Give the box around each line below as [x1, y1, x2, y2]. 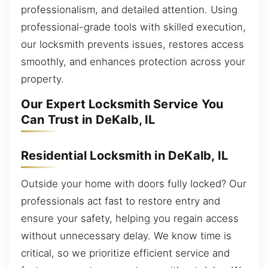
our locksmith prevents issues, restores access [21, 38, 244, 50]
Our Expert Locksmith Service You [21, 97, 224, 112]
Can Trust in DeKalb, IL [21, 112, 156, 127]
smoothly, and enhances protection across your [21, 55, 245, 68]
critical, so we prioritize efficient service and [21, 247, 230, 260]
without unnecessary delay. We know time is [21, 230, 232, 242]
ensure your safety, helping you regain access [21, 212, 239, 225]
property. [21, 72, 64, 85]
